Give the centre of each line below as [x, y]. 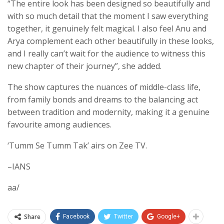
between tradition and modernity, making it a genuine [108, 112]
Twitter [123, 217]
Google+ [168, 217]
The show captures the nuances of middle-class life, [104, 87]
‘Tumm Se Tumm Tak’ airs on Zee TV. [77, 146]
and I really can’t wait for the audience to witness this [106, 54]
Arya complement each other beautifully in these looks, [111, 41]
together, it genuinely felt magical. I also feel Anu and [107, 29]
